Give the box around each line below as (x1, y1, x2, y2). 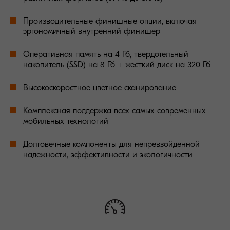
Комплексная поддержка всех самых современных (23, 106, 206, 116)
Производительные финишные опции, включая (23, 16, 197, 26)
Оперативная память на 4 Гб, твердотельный (23, 50, 188, 59)
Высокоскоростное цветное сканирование (23, 83, 176, 92)
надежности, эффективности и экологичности (23, 150, 193, 159)
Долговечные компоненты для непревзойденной (23, 140, 200, 149)
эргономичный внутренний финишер (23, 27, 160, 36)
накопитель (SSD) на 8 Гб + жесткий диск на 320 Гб (23, 60, 210, 69)
